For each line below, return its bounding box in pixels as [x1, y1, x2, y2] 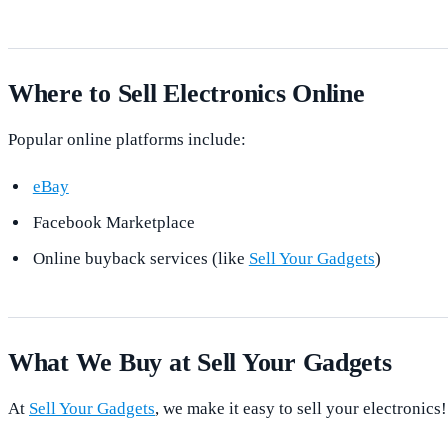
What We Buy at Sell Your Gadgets [8, 348, 392, 378]
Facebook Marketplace [32, 213, 195, 233]
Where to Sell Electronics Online [8, 79, 365, 109]
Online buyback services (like [32, 249, 249, 269]
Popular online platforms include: [8, 130, 246, 150]
